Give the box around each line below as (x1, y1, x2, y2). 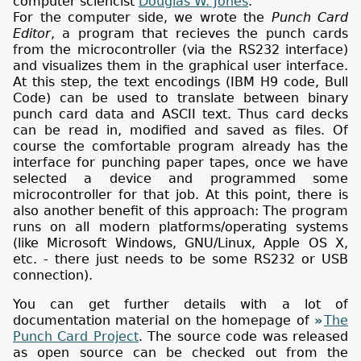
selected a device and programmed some (13, 170, 348, 186)
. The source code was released (138, 328, 349, 344)
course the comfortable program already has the (13, 138, 348, 154)
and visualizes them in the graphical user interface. (13, 57, 348, 73)
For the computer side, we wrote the (13, 9, 272, 25)
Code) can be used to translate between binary (13, 89, 348, 106)
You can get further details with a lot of (13, 296, 348, 312)
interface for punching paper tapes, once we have (13, 154, 348, 170)
